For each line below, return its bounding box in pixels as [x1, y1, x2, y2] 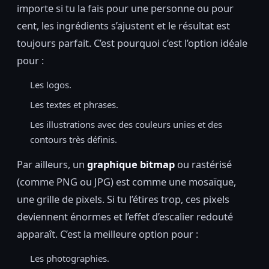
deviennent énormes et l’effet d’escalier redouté [17, 210, 233, 224]
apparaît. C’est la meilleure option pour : [17, 227, 198, 241]
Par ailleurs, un [17, 157, 87, 172]
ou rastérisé [175, 157, 232, 172]
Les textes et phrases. [30, 98, 118, 111]
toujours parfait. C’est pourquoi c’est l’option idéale [17, 36, 247, 50]
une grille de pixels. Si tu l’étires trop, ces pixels [17, 192, 229, 207]
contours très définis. [30, 133, 117, 146]
